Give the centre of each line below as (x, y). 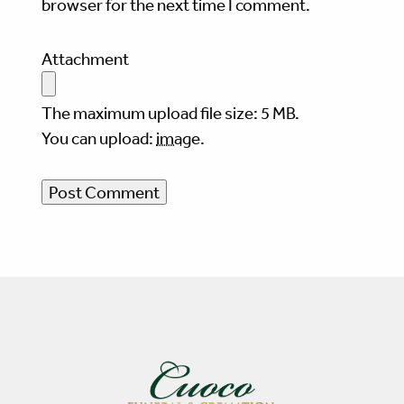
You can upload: (99, 138)
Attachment (85, 59)
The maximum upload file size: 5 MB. (170, 113)
